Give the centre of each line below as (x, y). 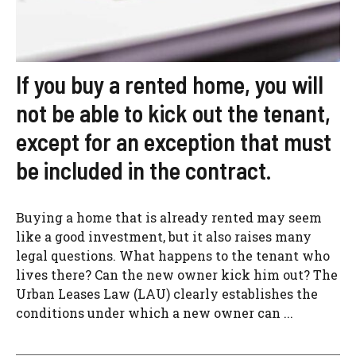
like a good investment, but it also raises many (164, 236)
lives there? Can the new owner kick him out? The (177, 275)
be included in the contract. (144, 170)
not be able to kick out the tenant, (173, 113)
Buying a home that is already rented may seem (169, 217)
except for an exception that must (174, 141)
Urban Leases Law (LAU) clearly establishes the (167, 294)
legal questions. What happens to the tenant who (173, 255)
